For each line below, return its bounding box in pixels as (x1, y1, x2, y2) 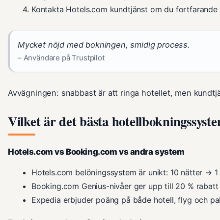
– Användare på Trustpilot (18, 53, 105, 62)
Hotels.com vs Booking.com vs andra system (8, 146, 185, 157)
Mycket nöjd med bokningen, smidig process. (18, 39, 190, 50)
